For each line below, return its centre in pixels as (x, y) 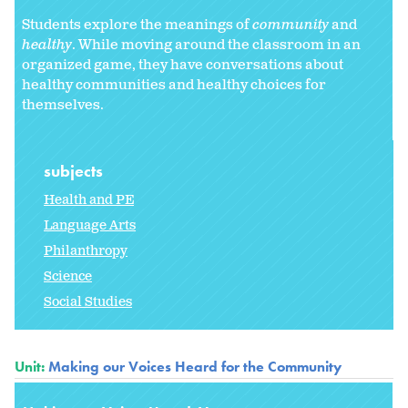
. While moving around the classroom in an (216, 46)
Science (68, 277)
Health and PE (89, 200)
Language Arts (90, 226)
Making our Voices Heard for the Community (195, 367)
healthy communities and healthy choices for (174, 86)
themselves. (64, 106)
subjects (75, 171)
